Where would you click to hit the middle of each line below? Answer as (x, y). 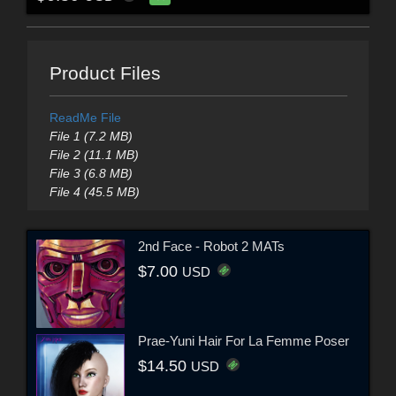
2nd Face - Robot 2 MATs (211, 247)
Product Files (105, 72)
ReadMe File (85, 117)
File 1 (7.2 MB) (91, 136)
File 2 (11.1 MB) (94, 154)
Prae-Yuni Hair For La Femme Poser (244, 341)
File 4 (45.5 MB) (94, 191)
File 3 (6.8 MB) (91, 173)
